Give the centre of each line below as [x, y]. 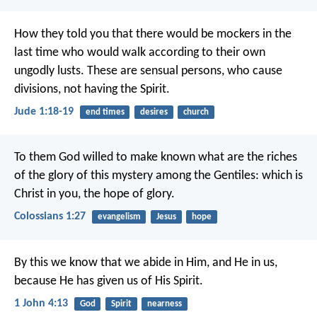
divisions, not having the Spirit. [92, 89]
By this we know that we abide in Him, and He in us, [146, 263]
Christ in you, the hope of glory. [94, 195]
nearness [164, 304]
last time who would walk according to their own [140, 52]
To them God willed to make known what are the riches [156, 158]
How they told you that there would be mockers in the [153, 34]
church [196, 112]
